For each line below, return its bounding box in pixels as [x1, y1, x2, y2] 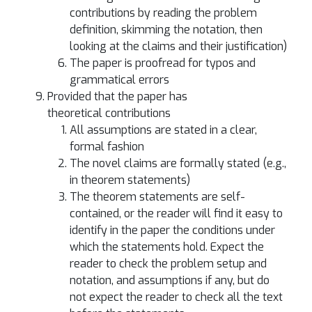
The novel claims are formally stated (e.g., [70, 156, 286, 171]
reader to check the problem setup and [70, 256, 267, 271]
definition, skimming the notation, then [70, 22, 263, 37]
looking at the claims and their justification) [70, 39, 287, 54]
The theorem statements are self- [70, 189, 245, 204]
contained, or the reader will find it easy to [70, 206, 283, 221]
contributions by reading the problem [70, 6, 257, 20]
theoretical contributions [47, 106, 171, 120]
